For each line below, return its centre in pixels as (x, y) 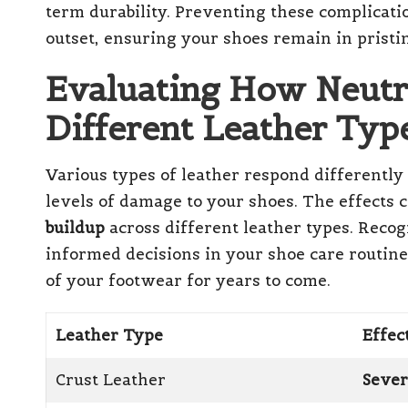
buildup (75, 227)
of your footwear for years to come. (188, 280)
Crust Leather (111, 379)
